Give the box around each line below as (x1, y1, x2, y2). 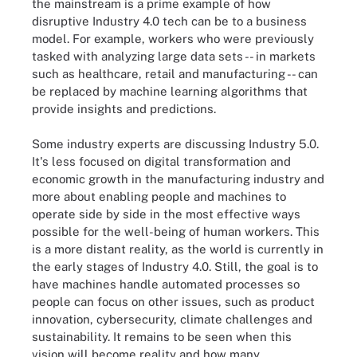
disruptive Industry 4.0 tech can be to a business (32, 14, 307, 28)
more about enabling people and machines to (32, 190, 286, 203)
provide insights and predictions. (32, 101, 216, 116)
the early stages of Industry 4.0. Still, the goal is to (32, 260, 318, 273)
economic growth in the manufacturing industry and (32, 172, 324, 186)
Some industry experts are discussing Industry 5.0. (32, 137, 319, 151)
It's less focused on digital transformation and (32, 155, 291, 168)
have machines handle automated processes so (32, 277, 300, 291)
